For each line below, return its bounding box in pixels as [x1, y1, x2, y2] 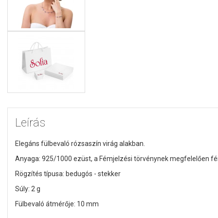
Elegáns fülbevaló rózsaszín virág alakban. [15, 139, 145, 147]
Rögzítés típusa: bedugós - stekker [15, 169, 121, 178]
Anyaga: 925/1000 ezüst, [15, 154, 94, 163]
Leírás [15, 115, 45, 129]
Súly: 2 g [15, 184, 40, 193]
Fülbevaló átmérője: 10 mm [15, 200, 99, 208]
